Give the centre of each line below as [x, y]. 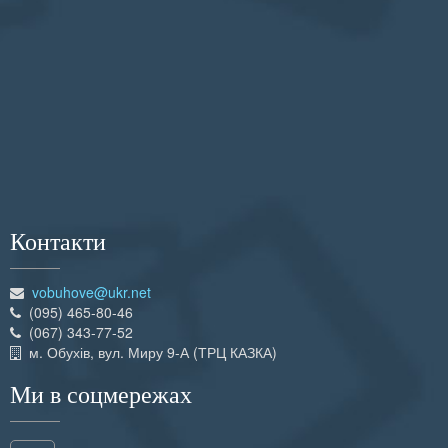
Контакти [58, 241]
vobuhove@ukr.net [91, 291]
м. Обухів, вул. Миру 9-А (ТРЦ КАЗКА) [149, 351]
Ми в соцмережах [101, 394]
